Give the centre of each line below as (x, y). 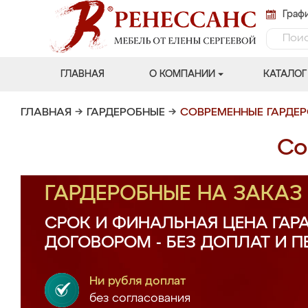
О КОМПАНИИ (182, 74)
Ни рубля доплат (138, 282)
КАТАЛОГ (285, 74)
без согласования (140, 299)
